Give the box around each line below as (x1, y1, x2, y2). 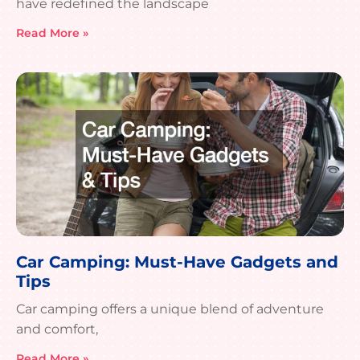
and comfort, (16, 321, 98, 337)
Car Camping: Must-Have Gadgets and (16, 252, 338, 272)
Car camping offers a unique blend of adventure (16, 301, 324, 317)
